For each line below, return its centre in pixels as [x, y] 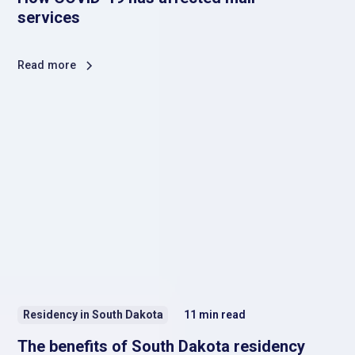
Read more [47, 65]
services [49, 17]
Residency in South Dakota [93, 315]
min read [223, 315]
